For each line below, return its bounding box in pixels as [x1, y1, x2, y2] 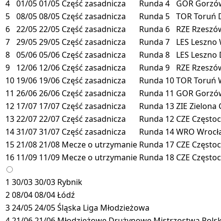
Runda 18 [139, 151, 174, 163]
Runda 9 [139, 62, 170, 73]
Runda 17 [139, 139, 174, 150]
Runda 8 [139, 49, 170, 60]
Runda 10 [139, 74, 174, 86]
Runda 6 [139, 23, 170, 35]
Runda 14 [139, 126, 174, 137]
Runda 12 [139, 113, 174, 124]
